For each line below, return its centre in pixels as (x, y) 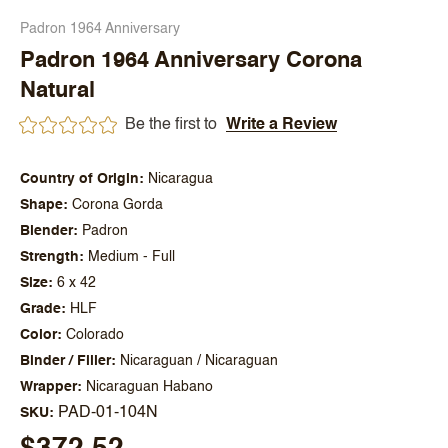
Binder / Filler (65, 360)
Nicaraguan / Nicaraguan (199, 360)
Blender (46, 230)
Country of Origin (79, 178)
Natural (57, 90)
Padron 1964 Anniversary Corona (191, 60)
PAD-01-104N (108, 412)
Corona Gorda (117, 204)
